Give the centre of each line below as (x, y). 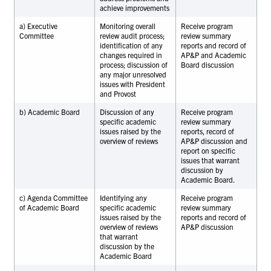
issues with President (132, 83)
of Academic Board (49, 207)
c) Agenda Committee (53, 197)
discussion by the (127, 246)
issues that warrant (210, 160)
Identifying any (123, 197)
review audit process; (132, 35)
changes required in (131, 54)
